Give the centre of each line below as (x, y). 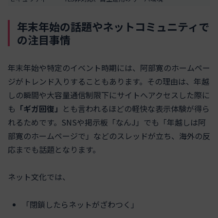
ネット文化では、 (39, 177)
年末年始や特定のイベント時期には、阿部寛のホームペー (109, 67)
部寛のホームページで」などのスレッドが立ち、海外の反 (109, 136)
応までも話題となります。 (54, 149)
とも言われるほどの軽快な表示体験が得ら (136, 108)
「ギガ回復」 (39, 108)
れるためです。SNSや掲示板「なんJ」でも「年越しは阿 (107, 122)
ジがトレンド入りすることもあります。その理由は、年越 (109, 81)
